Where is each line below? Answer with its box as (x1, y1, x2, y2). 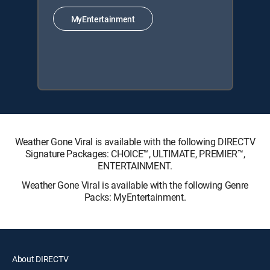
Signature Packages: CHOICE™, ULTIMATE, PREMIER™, (25, 147, 245, 160)
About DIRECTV (12, 253, 69, 265)
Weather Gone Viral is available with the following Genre (21, 178, 249, 192)
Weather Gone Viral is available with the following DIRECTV (14, 135, 256, 148)
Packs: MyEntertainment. (84, 190, 186, 204)
